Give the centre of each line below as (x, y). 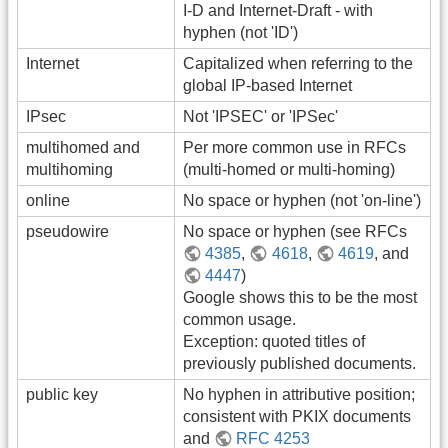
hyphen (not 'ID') (240, 33)
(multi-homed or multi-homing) (289, 170)
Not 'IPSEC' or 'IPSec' (260, 117)
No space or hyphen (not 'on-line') (302, 201)
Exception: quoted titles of (274, 342)
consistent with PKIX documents (297, 417)
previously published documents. (299, 364)
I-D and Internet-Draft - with (278, 11)
